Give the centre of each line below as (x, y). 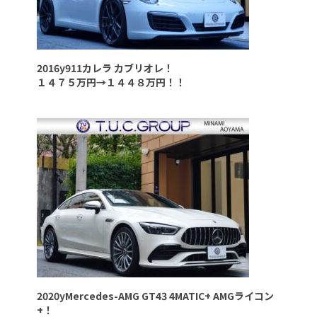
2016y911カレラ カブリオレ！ (105, 68)
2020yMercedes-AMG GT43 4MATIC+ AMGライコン (155, 295)
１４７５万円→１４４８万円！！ (111, 82)
